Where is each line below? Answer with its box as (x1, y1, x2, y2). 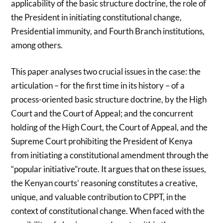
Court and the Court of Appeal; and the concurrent (11, 108, 194, 119)
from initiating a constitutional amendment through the (11, 150, 209, 161)
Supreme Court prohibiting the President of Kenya (11, 136, 193, 147)
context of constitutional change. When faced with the (11, 206, 205, 217)
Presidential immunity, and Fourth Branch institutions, (11, 25, 205, 36)
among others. (11, 39, 63, 50)
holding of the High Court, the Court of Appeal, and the (11, 122, 208, 133)
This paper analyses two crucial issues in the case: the (11, 66, 201, 77)
